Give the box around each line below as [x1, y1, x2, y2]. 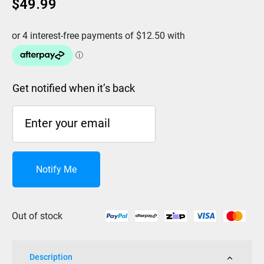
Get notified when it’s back [12, 82, 135, 94]
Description [29, 252, 72, 262]
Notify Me [36, 163, 77, 175]
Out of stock [12, 210, 62, 222]
